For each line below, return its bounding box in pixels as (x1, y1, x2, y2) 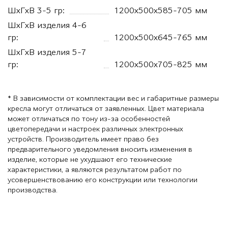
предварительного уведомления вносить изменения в (8, 145, 192, 153)
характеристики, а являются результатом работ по (8, 165, 182, 174)
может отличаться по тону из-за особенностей (8, 115, 170, 123)
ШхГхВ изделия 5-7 (8, 47, 87, 56)
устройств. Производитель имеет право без (8, 135, 159, 143)
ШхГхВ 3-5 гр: (8, 6, 65, 15)
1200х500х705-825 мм (114, 60, 207, 69)
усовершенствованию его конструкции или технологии (8, 176, 197, 184)
